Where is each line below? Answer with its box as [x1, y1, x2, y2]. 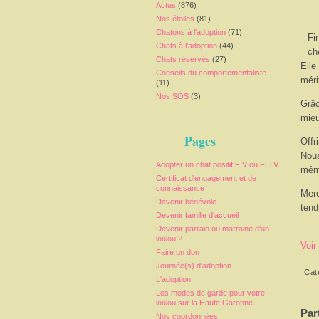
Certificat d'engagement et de [156, 174, 256, 182]
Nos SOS [156, 92, 189, 100]
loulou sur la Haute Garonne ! [156, 298, 257, 307]
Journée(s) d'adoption [156, 261, 231, 270]
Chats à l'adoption [156, 41, 217, 50]
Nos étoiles [156, 14, 194, 23]
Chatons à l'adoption [156, 28, 226, 36]
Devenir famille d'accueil [156, 211, 239, 219]
